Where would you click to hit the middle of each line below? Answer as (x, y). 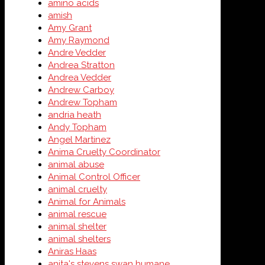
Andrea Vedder (80, 77)
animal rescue (77, 214)
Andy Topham (77, 127)
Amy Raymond (79, 40)
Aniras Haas (72, 251)
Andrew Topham (83, 102)
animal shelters (79, 239)
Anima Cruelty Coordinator (104, 152)
